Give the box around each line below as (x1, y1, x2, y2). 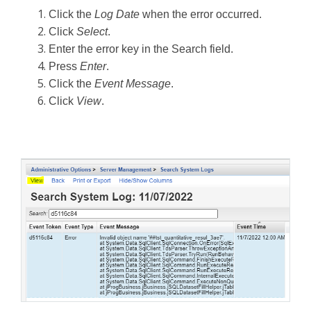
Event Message (94, 78, 171, 90)
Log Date (94, 8, 140, 21)
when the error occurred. (140, 8, 262, 21)
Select (76, 26, 108, 38)
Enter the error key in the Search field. (49, 43, 233, 56)
